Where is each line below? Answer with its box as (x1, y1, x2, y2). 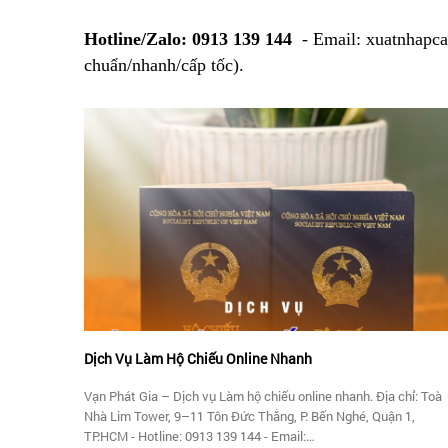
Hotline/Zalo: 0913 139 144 (84, 29, 297, 49)
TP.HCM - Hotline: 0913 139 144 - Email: (84, 427, 306, 446)
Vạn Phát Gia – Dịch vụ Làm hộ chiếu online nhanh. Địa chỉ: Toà (84, 387, 442, 406)
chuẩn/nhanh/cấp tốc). (84, 55, 244, 75)
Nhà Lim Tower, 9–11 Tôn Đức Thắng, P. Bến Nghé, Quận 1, (84, 407, 415, 426)
